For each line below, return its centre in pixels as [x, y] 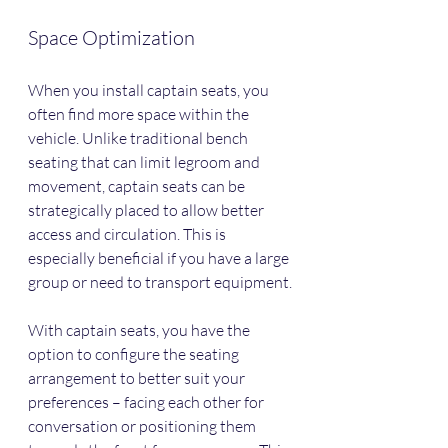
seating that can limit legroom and [145, 162]
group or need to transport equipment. [160, 282]
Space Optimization [111, 38]
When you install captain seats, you [150, 90]
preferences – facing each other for [147, 402]
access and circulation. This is [128, 234]
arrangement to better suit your [138, 378]
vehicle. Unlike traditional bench [139, 138]
